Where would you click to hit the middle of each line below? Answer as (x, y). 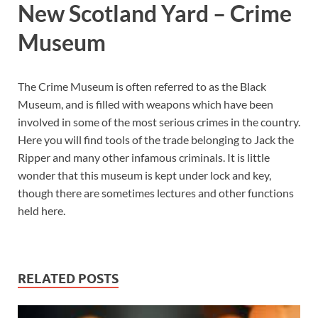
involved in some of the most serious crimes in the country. (159, 122)
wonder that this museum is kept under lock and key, (144, 175)
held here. (42, 211)
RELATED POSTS (68, 279)
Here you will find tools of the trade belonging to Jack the (156, 140)
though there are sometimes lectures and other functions (156, 193)
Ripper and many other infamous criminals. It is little (144, 158)
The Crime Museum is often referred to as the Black (142, 87)
